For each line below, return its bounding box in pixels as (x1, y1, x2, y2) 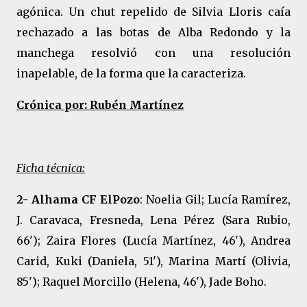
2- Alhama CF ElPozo (16, 193, 140, 206)
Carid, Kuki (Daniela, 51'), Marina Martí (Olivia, (16, 254, 291, 268)
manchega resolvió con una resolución (16, 46, 291, 60)
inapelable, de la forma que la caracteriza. (16, 66, 246, 80)
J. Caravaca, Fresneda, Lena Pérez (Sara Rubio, (16, 213, 291, 227)
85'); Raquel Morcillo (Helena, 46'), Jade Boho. (16, 275, 267, 288)
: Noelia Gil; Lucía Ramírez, (140, 193, 291, 206)
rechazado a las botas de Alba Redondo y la (16, 25, 291, 39)
